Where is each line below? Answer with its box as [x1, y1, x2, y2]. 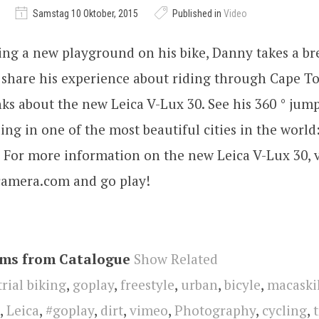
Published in [170, 8, 224, 20]
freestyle [120, 275, 174, 293]
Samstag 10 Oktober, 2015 [31, 8, 140, 20]
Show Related [134, 249, 218, 268]
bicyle [224, 275, 261, 293]
